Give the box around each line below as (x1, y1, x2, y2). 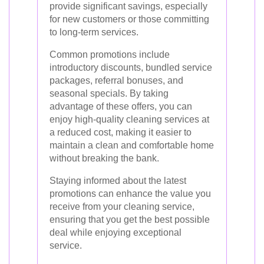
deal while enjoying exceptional (49, 227, 181, 237)
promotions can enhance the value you (49, 188, 211, 199)
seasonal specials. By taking (49, 88, 169, 98)
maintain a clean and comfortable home (49, 140, 214, 150)
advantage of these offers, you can (49, 101, 192, 111)
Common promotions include (49, 49, 170, 60)
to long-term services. (49, 27, 138, 37)
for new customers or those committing (49, 14, 209, 24)
